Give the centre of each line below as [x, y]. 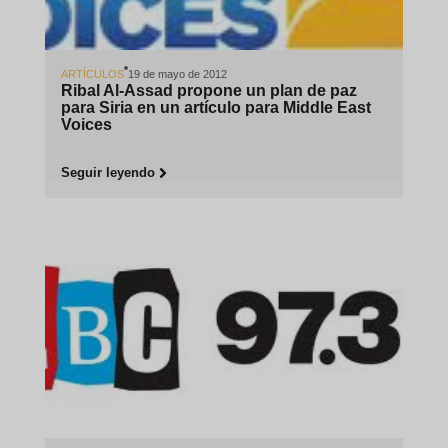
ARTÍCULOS [92, 73]
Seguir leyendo [107, 172]
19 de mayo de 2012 [177, 73]
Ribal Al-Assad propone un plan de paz [208, 90]
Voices [86, 124]
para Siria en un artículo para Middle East [215, 107]
